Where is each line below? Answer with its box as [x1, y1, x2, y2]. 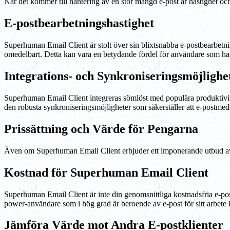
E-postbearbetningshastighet [4, 16, 154, 30]
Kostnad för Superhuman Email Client [4, 165, 208, 179]
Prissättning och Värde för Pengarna [4, 122, 198, 136]
